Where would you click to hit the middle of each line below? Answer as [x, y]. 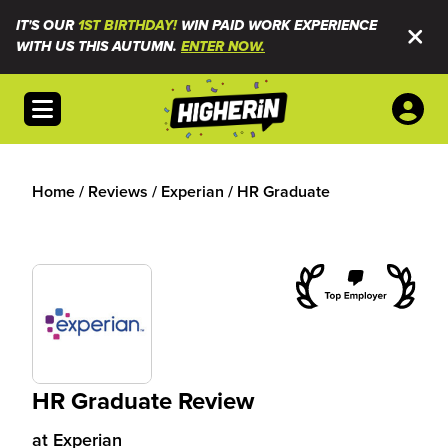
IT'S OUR [47, 26]
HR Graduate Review [143, 400]
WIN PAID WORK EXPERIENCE [277, 26]
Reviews [118, 191]
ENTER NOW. [223, 47]
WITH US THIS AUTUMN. [98, 47]
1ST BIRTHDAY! [127, 26]
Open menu [72, 103]
